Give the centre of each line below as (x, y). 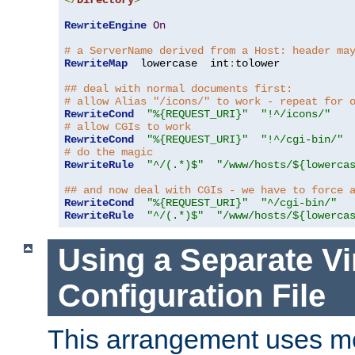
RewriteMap (96, 64)
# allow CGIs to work (128, 127)
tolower (258, 64)
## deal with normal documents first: (178, 89)
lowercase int (178, 64)
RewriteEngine (105, 26)
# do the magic (109, 153)
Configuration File (191, 295)
